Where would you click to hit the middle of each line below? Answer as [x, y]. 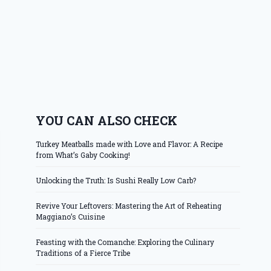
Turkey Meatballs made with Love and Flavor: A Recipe [129, 144]
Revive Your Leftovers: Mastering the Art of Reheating [129, 206]
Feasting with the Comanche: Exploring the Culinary [125, 242]
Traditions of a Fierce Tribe [83, 253]
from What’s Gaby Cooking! [83, 155]
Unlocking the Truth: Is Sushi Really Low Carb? [116, 181]
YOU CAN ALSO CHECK [107, 121]
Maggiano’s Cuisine [70, 217]
